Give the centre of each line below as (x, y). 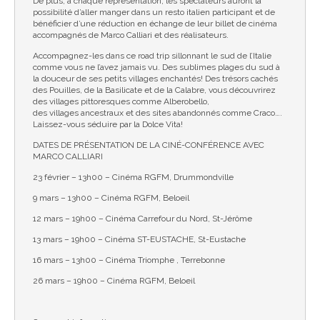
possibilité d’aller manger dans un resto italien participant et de (154, 12)
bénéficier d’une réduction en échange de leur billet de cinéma (155, 24)
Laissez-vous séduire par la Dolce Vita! (108, 124)
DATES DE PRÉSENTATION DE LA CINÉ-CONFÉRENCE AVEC (149, 145)
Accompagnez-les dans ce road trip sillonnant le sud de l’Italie (152, 56)
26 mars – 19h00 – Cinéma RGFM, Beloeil (114, 281)
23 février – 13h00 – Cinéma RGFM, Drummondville (133, 177)
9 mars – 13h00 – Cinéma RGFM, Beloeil (111, 198)
